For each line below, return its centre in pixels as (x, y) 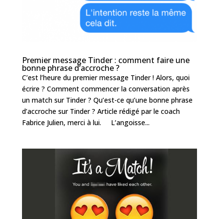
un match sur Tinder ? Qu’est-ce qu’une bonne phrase (107, 100)
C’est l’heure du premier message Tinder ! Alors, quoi (106, 78)
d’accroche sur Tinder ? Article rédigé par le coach (101, 111)
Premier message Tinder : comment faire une (106, 60)
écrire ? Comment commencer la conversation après (106, 89)
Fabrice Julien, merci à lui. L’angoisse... (86, 123)
